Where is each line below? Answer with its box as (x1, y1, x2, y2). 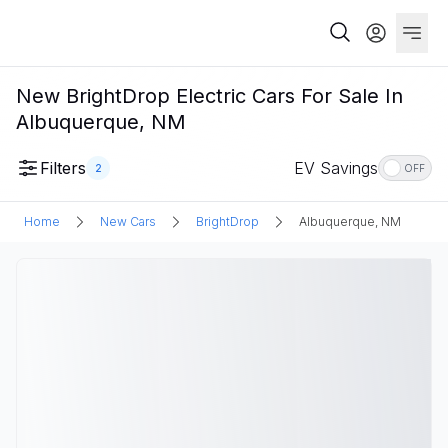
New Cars (100, 214, 156, 229)
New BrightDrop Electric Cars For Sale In (16, 84, 403, 108)
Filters (40, 158, 86, 178)
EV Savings (294, 158, 378, 178)
